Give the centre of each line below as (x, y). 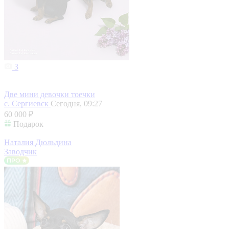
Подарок (28, 124)
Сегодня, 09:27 (76, 104)
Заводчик (20, 152)
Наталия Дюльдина (38, 143)
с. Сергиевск (27, 104)
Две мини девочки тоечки (50, 95)
